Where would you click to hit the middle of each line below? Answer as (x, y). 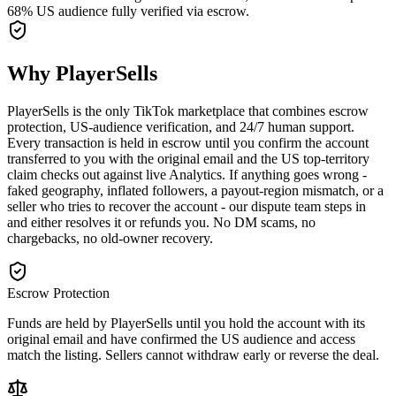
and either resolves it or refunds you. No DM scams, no (161, 222)
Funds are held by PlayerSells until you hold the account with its (186, 323)
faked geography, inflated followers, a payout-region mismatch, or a (195, 190)
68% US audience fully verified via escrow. (128, 11)
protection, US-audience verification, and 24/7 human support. (181, 126)
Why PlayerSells (82, 73)
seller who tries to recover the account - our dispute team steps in (187, 206)
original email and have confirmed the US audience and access (181, 339)
